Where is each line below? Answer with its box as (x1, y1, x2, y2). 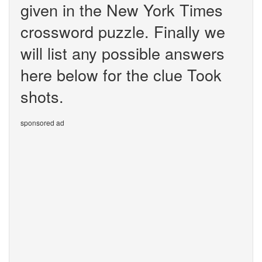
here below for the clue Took (20, 63, 222, 86)
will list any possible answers (20, 42, 225, 64)
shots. (20, 85, 64, 108)
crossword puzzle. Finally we (20, 20, 225, 43)
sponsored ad (20, 118, 64, 127)
